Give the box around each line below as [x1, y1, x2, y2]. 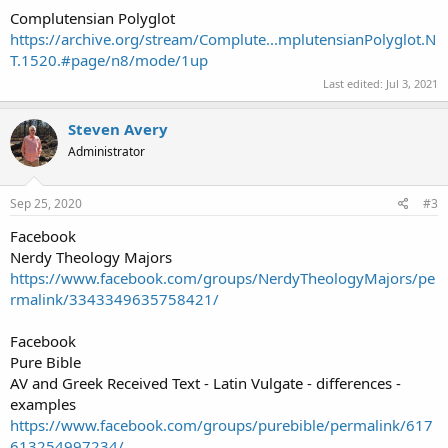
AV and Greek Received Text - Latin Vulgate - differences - [10, 372, 401, 393]
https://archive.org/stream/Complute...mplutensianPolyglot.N [10, 28, 436, 49]
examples [10, 393, 76, 414]
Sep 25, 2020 [10, 194, 82, 212]
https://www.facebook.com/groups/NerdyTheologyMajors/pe [10, 267, 435, 288]
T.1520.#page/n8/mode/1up [10, 49, 208, 70]
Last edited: [323, 76, 386, 92]
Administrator [68, 143, 145, 161]
